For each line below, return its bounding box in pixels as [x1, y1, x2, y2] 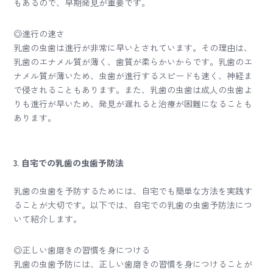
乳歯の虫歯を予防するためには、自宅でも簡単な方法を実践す [13, 185, 253, 197]
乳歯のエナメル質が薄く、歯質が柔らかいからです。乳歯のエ [13, 55, 253, 68]
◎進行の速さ [13, 27, 65, 40]
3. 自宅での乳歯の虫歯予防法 [13, 157, 124, 169]
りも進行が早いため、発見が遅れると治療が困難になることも [13, 97, 253, 110]
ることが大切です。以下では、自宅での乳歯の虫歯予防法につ [13, 199, 253, 211]
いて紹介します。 [13, 213, 82, 225]
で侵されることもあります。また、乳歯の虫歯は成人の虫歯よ [13, 83, 253, 96]
